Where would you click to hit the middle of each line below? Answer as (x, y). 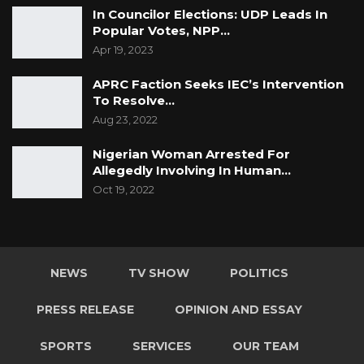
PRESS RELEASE (85, 310)
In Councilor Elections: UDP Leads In (210, 15)
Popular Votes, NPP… (161, 31)
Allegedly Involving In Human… (192, 171)
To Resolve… (134, 101)
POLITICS (259, 273)
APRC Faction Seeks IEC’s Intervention (218, 84)
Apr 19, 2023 (123, 50)
